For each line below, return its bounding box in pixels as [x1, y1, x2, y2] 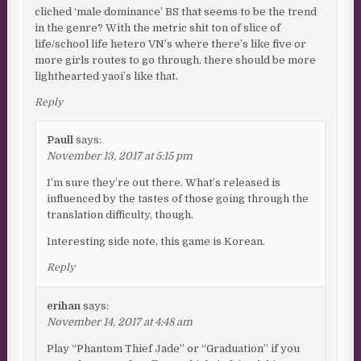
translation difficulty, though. [47, 209, 194, 222]
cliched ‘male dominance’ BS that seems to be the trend [35, 6, 317, 19]
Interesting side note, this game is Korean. [47, 235, 266, 248]
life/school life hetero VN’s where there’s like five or [35, 38, 307, 51]
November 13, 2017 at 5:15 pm [47, 150, 193, 163]
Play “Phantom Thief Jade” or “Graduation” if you [47, 342, 301, 355]
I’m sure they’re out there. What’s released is [47, 176, 281, 189]
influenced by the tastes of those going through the [47, 193, 309, 205]
